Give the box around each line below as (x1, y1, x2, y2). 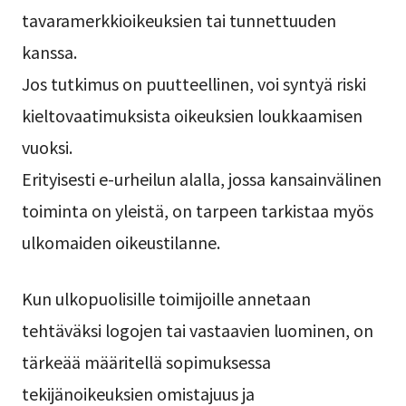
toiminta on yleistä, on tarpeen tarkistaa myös (21, 198, 373, 222)
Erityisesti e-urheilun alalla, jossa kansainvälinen (21, 166, 382, 190)
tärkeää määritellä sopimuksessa (21, 349, 271, 373)
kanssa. (21, 39, 77, 63)
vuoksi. (21, 134, 72, 159)
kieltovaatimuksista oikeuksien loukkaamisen (21, 102, 362, 127)
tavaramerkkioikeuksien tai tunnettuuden (21, 7, 336, 32)
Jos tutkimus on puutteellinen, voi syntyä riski (21, 71, 366, 95)
